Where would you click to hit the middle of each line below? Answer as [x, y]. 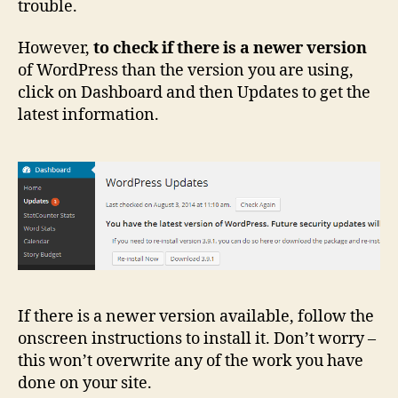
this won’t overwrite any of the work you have [191, 362]
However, [56, 49]
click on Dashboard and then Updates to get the [194, 93]
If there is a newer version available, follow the [196, 317]
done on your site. [85, 384]
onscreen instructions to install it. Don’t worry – [197, 339]
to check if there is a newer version [230, 49]
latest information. [88, 115]
